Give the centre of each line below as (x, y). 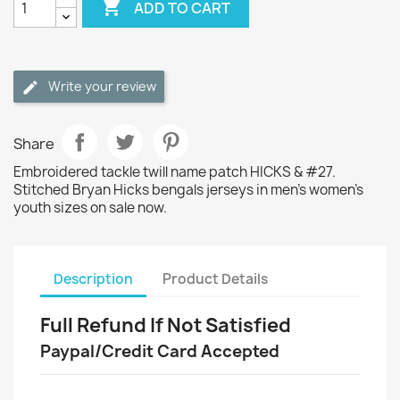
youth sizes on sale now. (90, 208)
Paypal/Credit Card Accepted (160, 351)
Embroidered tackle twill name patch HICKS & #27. (175, 172)
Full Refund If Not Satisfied (166, 325)
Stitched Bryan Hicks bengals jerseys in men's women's (188, 190)
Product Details (216, 279)
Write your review (102, 86)
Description (93, 279)
